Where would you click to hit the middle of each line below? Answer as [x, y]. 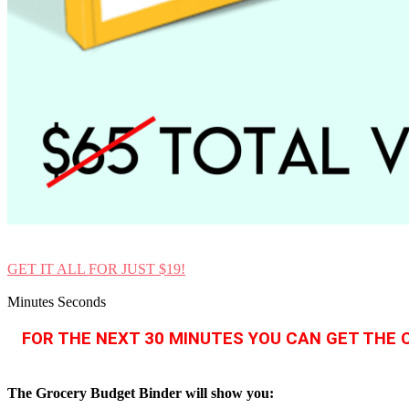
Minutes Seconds [57, 301]
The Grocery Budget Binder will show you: [141, 393]
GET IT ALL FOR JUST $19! [96, 268]
